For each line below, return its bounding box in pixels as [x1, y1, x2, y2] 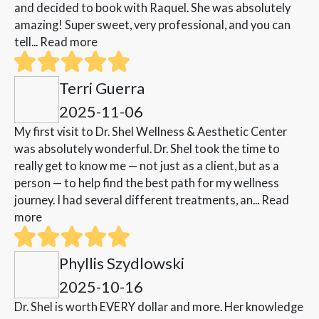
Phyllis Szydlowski [59, 253, 184, 273]
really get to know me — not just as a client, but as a [14, 159, 279, 173]
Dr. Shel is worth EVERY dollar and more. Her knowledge [14, 300, 303, 314]
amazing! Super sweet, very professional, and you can [14, 18, 291, 32]
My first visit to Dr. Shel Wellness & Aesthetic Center [14, 125, 287, 139]
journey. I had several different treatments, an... [14, 193, 261, 207]
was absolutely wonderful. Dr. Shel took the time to [14, 142, 280, 156]
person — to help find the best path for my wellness [14, 176, 279, 190]
